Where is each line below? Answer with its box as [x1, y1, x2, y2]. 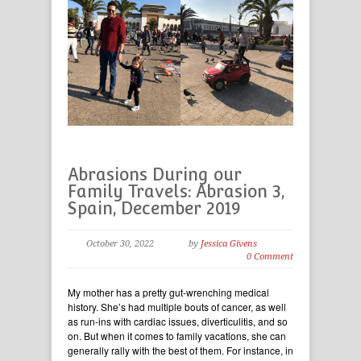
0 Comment [247, 251, 293, 263]
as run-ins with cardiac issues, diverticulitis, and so [68, 314, 288, 329]
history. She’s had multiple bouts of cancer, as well [68, 300, 286, 314]
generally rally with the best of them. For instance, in [68, 343, 293, 358]
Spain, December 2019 [68, 198, 240, 219]
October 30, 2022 [86, 239, 154, 250]
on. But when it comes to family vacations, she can [68, 329, 286, 343]
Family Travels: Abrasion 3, [68, 181, 284, 202]
